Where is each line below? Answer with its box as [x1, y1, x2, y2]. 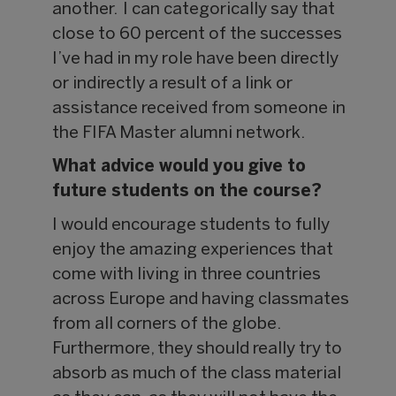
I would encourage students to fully [52, 217, 331, 234]
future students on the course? [52, 184, 323, 201]
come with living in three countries [52, 267, 322, 284]
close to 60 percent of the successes [52, 27, 343, 43]
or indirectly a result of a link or [52, 76, 293, 93]
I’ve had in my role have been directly [52, 51, 339, 68]
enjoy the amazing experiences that [52, 242, 334, 259]
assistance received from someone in [52, 101, 346, 118]
